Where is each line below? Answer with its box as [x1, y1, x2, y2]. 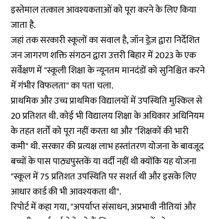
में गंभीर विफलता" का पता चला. [11, 78, 114, 93]
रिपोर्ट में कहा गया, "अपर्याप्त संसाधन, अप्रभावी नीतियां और [11, 199, 197, 215]
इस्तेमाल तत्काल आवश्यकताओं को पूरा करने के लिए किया [11, 2, 197, 18]
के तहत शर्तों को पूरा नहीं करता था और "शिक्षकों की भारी [11, 124, 189, 139]
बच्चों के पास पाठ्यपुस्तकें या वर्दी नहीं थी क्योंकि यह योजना [11, 154, 197, 169]
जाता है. [11, 18, 36, 33]
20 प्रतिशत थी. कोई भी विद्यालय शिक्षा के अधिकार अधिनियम [11, 109, 205, 124]
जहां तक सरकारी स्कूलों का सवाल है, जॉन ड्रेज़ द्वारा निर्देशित [11, 33, 200, 48]
